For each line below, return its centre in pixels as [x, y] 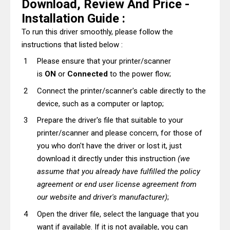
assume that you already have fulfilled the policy [119, 171]
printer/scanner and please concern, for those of [120, 133]
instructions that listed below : [72, 44]
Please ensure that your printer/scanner [104, 61]
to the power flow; [139, 74]
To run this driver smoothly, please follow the [97, 32]
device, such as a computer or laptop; [100, 103]
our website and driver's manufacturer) [102, 197]
